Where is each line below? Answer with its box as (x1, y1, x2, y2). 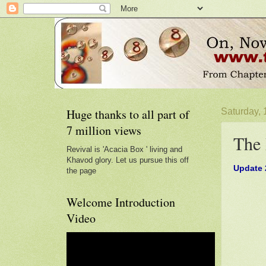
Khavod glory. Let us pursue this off (66, 156, 189, 164)
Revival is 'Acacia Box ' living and (66, 145, 182, 154)
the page (66, 166, 96, 175)
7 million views (66, 122, 141, 138)
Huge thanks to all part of (66, 106, 189, 122)
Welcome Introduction (66, 194, 175, 210)
